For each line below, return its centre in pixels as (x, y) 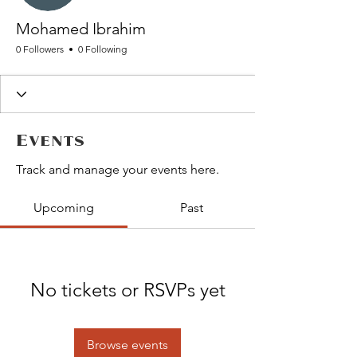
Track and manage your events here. (118, 169)
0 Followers (40, 49)
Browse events (127, 345)
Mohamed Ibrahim (81, 29)
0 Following (102, 49)
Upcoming (64, 208)
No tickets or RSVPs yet (127, 290)
